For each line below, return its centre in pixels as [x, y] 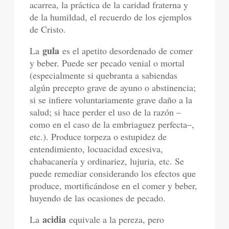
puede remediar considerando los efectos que [113, 174]
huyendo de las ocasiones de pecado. [98, 198]
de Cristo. [48, 29]
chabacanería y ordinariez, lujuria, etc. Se [107, 161]
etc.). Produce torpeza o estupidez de [98, 137]
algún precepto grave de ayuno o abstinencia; [113, 88]
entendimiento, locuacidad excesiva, [97, 149]
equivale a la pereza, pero [115, 220]
